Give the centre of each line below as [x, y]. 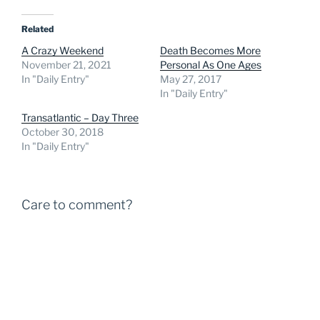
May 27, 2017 [191, 79]
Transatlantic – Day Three [80, 117]
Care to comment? [77, 204]
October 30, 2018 [62, 131]
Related [37, 29]
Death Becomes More [210, 50]
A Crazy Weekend [62, 50]
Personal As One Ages [211, 64]
